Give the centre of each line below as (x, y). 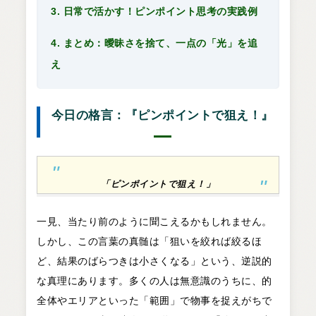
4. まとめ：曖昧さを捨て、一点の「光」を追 (154, 43)
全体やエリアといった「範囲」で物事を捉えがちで (154, 300)
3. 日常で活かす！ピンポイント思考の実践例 (154, 11)
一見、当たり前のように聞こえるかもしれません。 (154, 221)
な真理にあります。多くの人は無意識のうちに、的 (154, 280)
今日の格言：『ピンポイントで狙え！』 (162, 115)
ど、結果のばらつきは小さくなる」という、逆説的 (154, 261)
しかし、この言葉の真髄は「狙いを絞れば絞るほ (150, 241)
